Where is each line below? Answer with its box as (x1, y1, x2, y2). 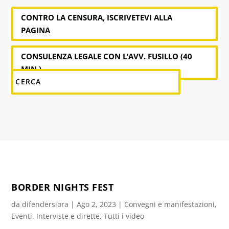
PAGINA (21, 25, 51, 35)
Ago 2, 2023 (77, 199, 117, 209)
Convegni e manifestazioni (124, 199, 215, 209)
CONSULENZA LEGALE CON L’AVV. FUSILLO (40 (21, 51, 193, 61)
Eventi (11, 211, 33, 221)
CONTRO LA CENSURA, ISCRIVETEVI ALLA (21, 12, 173, 22)
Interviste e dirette (36, 211, 100, 221)
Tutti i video (104, 211, 145, 221)
